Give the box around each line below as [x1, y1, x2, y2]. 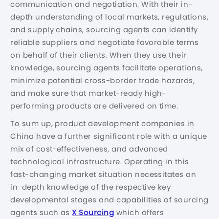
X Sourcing [72, 207, 114, 218]
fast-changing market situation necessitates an [10, 169, 197, 179]
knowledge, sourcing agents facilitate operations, [10, 62, 203, 73]
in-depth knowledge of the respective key [10, 181, 171, 192]
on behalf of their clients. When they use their [10, 49, 187, 60]
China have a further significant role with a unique [10, 131, 207, 141]
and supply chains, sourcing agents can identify [10, 24, 198, 35]
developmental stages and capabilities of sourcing [10, 194, 209, 205]
